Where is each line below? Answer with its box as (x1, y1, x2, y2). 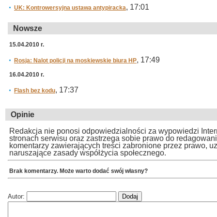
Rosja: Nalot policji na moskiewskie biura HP (14, 57, 137, 64)
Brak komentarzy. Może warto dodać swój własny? (9, 167, 148, 174)
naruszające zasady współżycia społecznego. (9, 149, 166, 157)
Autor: (8, 192, 27, 200)
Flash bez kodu (14, 87, 55, 94)
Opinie (11, 110, 34, 119)
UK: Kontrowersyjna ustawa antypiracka (14, 4, 126, 11)
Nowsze (13, 24, 42, 32)
